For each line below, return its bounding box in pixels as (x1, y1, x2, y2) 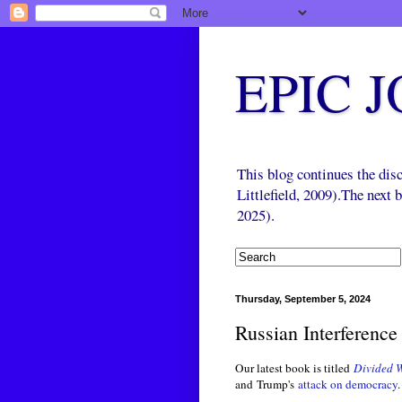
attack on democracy (298, 376, 398, 393)
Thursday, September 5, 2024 (235, 293, 371, 305)
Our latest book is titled (235, 360, 354, 377)
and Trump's (235, 376, 298, 393)
